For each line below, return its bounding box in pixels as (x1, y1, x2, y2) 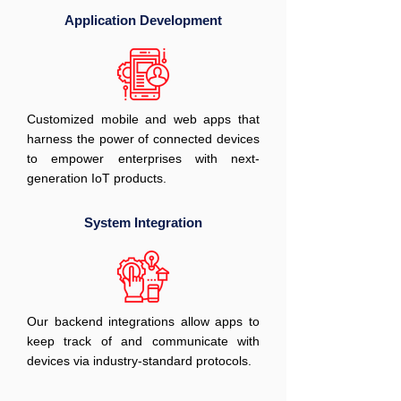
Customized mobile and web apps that (27, 112, 260, 126)
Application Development (64, 13, 222, 28)
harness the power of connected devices (27, 132, 260, 146)
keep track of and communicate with (27, 334, 260, 348)
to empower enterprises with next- (27, 151, 260, 166)
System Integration (84, 215, 202, 230)
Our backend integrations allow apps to (27, 314, 260, 328)
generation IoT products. (27, 171, 170, 185)
